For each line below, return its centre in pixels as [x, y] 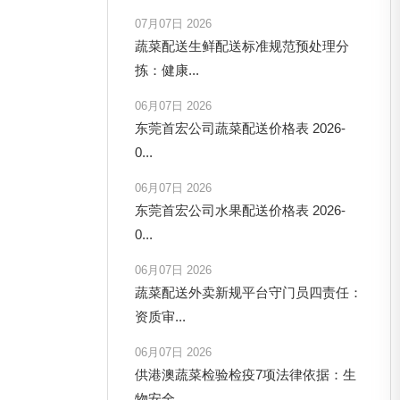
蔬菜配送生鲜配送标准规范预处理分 [242, 46]
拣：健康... [167, 70]
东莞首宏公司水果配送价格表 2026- [241, 210]
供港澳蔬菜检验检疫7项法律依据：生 [246, 374]
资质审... [161, 316]
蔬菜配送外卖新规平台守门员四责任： [249, 292]
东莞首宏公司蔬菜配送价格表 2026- [241, 128]
